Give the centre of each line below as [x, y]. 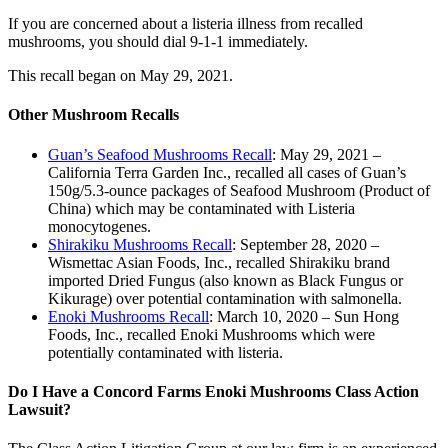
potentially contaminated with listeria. [165, 352]
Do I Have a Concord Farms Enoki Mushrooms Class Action [213, 392]
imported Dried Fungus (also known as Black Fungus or [225, 280]
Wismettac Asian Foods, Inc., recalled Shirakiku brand [219, 262]
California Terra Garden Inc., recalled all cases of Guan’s [227, 172]
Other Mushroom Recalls [93, 115]
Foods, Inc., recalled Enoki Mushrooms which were [211, 334]
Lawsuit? [39, 410]
